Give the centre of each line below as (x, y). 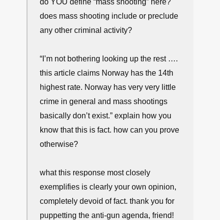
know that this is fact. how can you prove (110, 130)
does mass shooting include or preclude (109, 16)
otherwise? (59, 144)
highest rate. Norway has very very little (108, 87)
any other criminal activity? (86, 30)
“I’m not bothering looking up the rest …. (109, 59)
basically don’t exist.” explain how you (106, 116)
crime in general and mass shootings (104, 101)
